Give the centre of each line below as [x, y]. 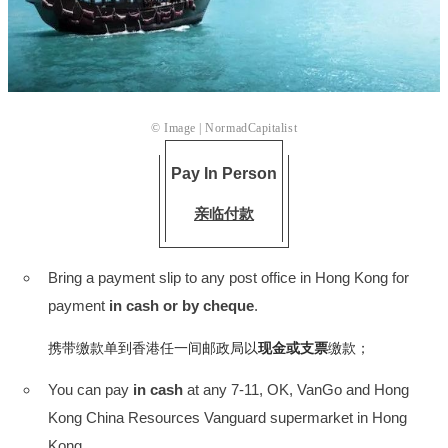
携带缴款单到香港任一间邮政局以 [153, 347]
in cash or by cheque [181, 305]
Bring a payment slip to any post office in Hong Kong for [228, 277]
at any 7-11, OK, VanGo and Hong [296, 389]
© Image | [178, 127]
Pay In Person [224, 173]
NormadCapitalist [251, 127]
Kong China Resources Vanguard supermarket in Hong [227, 417]
